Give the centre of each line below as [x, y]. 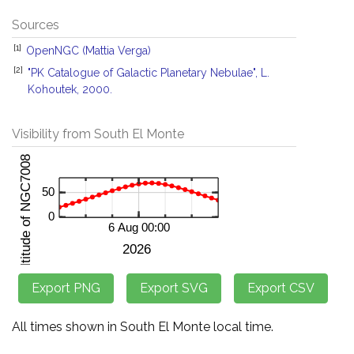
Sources [36, 25]
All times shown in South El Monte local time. [143, 327]
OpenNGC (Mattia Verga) [88, 51]
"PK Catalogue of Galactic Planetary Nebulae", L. [149, 73]
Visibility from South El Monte [98, 134]
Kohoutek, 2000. [70, 89]
